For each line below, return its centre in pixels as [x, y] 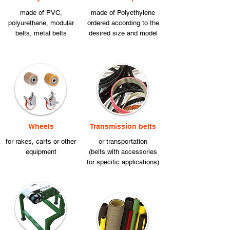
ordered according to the [123, 23]
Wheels [41, 126]
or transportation [123, 141]
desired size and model [123, 33]
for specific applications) [123, 162]
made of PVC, [41, 13]
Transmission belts [123, 126]
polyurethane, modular [41, 23]
